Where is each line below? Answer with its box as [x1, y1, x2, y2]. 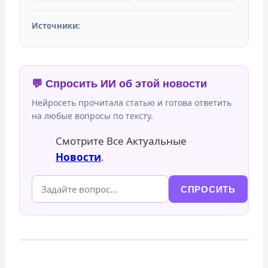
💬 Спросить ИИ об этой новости [32, 78, 207, 90]
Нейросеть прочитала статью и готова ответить [32, 97, 232, 108]
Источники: [32, 20, 80, 31]
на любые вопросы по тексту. [32, 110, 153, 121]
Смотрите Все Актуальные [56, 134, 187, 148]
